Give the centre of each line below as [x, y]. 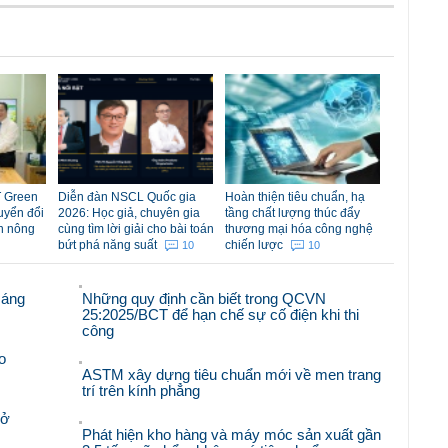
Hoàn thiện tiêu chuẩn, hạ [295, 196]
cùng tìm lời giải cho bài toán [136, 228]
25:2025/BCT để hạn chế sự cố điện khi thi [221, 314]
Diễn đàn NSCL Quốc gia [127, 196]
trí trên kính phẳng [141, 390]
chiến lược [255, 244]
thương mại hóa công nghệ [299, 228]
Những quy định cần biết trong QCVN [204, 298]
